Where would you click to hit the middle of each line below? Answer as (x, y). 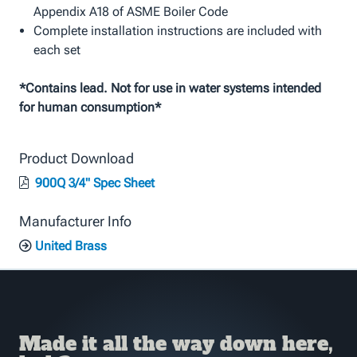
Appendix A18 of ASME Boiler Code (130, 11)
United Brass (69, 245)
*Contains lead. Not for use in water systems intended (170, 88)
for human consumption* (90, 107)
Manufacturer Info (75, 221)
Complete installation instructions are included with (177, 30)
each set (57, 49)
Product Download (76, 158)
